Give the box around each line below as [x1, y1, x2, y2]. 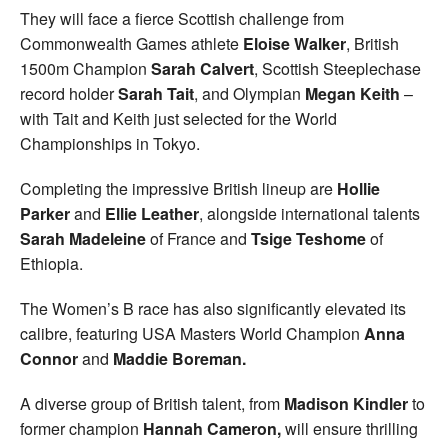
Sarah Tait [118, 81, 194, 105]
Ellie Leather [101, 201, 199, 225]
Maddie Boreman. [109, 346, 246, 370]
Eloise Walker [243, 31, 346, 55]
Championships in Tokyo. [20, 131, 200, 155]
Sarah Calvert [151, 56, 254, 80]
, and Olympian [194, 81, 305, 105]
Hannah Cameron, [143, 416, 281, 440]
